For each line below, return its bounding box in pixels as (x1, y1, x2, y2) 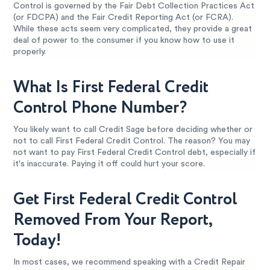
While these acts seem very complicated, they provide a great (13, 25, 253, 34)
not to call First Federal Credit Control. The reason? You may (13, 137, 251, 146)
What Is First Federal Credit (13, 75, 209, 100)
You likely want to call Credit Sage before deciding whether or (13, 125, 253, 134)
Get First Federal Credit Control (13, 187, 238, 212)
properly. (13, 48, 46, 57)
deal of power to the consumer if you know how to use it (13, 36, 235, 45)
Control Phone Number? (13, 96, 187, 121)
